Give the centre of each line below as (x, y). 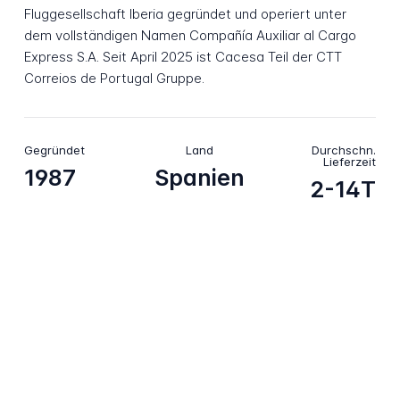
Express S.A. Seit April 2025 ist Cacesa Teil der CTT (183, 57)
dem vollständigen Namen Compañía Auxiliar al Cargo (190, 36)
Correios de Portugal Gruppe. (114, 79)
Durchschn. (344, 150)
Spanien (200, 178)
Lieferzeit (350, 161)
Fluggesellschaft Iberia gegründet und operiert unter (185, 14)
